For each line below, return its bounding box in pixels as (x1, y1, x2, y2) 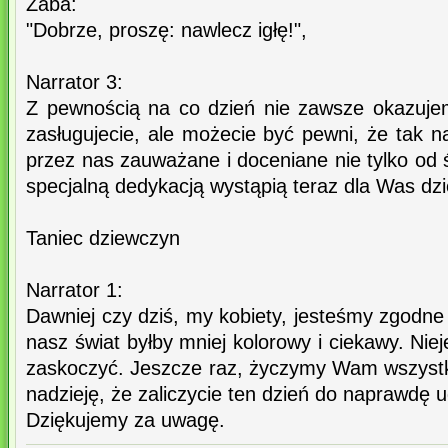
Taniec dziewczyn (26, 227, 180, 250)
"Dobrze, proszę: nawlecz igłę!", (26, 19, 307, 42)
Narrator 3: (26, 71, 123, 94)
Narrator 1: (26, 279, 123, 302)
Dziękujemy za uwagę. (26, 409, 225, 432)
